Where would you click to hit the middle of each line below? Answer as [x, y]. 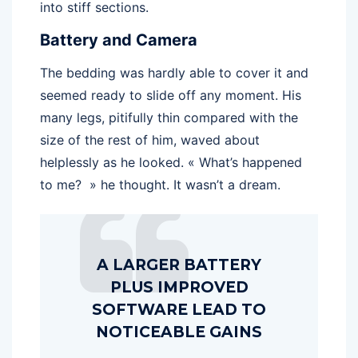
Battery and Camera [119, 40]
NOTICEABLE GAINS [179, 332]
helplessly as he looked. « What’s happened [171, 163]
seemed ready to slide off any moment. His [171, 95]
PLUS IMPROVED [179, 288]
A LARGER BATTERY [179, 265]
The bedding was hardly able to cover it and [174, 73]
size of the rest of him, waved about [150, 140]
